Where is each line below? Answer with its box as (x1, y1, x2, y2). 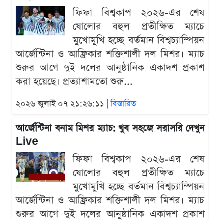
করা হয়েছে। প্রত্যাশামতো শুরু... (16, 75, 133, 89)
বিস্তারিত (110, 98, 136, 110)
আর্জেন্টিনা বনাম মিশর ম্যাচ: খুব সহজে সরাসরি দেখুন (16, 122, 204, 136)
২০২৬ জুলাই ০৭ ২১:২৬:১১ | (16, 98, 110, 110)
